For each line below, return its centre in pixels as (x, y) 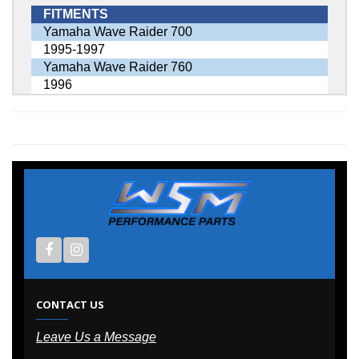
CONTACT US (70, 304)
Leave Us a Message (96, 337)
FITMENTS (75, 14)
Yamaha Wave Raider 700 (117, 32)
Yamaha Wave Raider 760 (117, 67)
